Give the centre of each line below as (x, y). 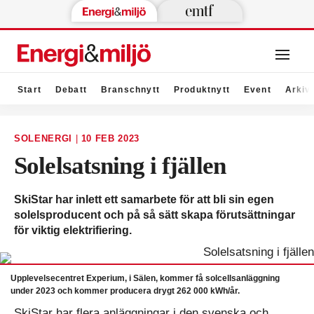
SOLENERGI (45, 138)
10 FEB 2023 (110, 138)
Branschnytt (130, 90)
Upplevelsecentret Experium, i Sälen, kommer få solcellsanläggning (145, 278)
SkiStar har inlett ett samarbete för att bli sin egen (144, 199)
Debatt (71, 90)
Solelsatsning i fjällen (120, 166)
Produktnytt (202, 90)
